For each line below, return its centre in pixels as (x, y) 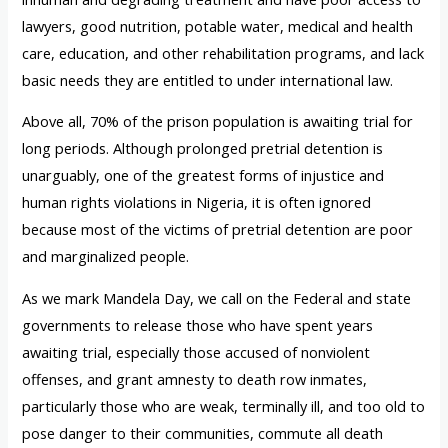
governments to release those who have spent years (198, 324)
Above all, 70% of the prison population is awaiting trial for (218, 121)
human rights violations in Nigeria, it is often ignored (197, 202)
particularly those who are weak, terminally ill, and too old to (224, 405)
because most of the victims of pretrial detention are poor (218, 229)
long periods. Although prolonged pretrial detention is (203, 148)
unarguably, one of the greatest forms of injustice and (203, 175)
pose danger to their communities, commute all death (203, 432)
